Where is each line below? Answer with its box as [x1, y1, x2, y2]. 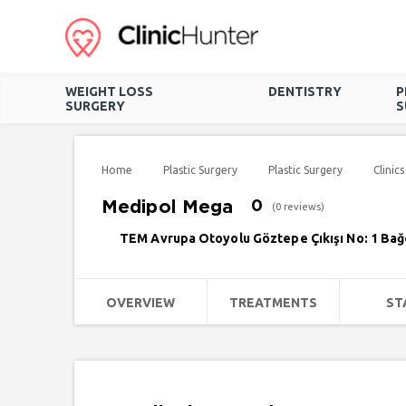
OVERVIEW [105, 295, 175, 310]
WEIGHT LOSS [65, 84, 153, 99]
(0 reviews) [272, 201, 325, 212]
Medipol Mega [101, 198, 234, 217]
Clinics [373, 164, 404, 176]
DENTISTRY [267, 84, 342, 99]
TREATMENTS [228, 295, 317, 310]
